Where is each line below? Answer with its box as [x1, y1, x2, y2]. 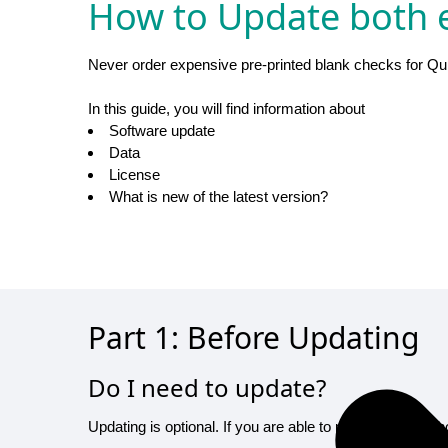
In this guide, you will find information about [88, 100, 365, 118]
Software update [109, 122, 215, 140]
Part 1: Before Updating [88, 316, 419, 358]
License [109, 166, 160, 184]
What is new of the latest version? [109, 188, 328, 206]
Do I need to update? [88, 370, 326, 404]
